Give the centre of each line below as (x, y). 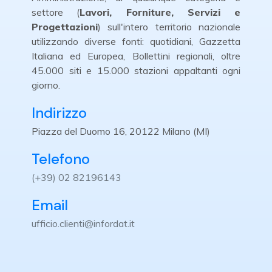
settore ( (56, 12)
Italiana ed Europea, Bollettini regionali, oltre (136, 56)
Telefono (61, 159)
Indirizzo (59, 113)
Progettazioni (65, 27)
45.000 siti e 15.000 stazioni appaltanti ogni (136, 70)
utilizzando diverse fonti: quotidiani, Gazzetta (136, 41)
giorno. (46, 85)
